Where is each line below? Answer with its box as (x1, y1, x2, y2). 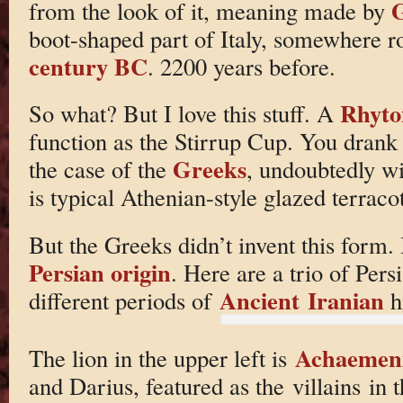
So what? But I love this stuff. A (28, 97, 340, 130)
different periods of (28, 283, 219, 316)
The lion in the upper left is (28, 342, 295, 374)
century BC (28, 48, 148, 84)
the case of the (28, 153, 173, 185)
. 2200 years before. (147, 49, 336, 82)
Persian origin (28, 254, 171, 290)
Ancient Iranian (219, 282, 384, 318)
